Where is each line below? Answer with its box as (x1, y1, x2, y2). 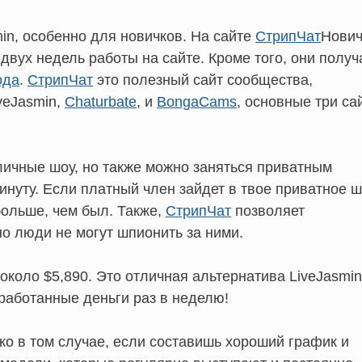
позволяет (231, 202, 305, 219)
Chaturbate (65, 93, 137, 110)
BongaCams (157, 93, 237, 110)
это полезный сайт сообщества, (93, 71, 313, 88)
